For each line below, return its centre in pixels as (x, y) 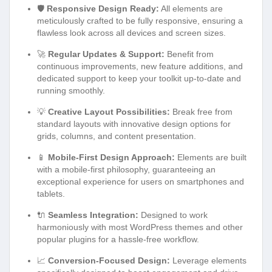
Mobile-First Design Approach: (111, 158)
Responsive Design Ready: (103, 9)
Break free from (201, 112)
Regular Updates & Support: (106, 54)
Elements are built (211, 158)
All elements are (191, 9)
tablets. (51, 194)
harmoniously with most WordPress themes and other (140, 227)
